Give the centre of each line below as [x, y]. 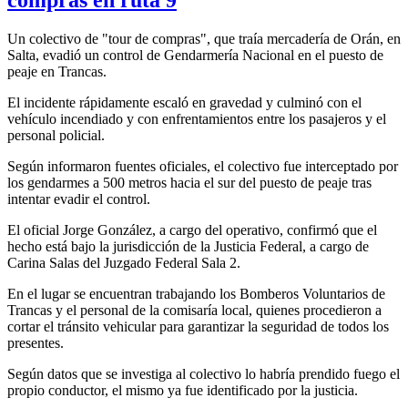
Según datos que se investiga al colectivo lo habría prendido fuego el [204, 373]
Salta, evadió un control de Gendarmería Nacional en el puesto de [195, 55]
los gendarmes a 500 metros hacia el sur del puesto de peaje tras [189, 182]
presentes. [36, 342]
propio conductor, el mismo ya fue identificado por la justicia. [183, 390]
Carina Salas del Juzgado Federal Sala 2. [124, 262]
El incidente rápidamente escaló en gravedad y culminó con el [184, 102]
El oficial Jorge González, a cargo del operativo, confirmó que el [192, 229]
